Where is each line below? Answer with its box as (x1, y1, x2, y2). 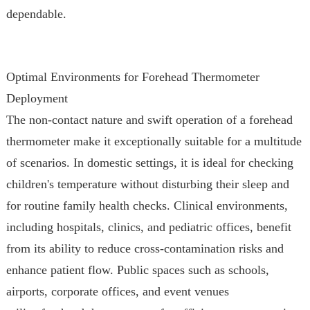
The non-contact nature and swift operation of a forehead (6, 113, 293, 127)
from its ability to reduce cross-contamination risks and (6, 241, 284, 255)
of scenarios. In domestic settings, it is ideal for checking (6, 156, 293, 170)
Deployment (6, 91, 68, 105)
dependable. (6, 7, 66, 21)
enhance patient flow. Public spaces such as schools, (6, 263, 269, 277)
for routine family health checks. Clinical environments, (6, 199, 288, 212)
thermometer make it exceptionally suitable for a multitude (6, 134, 302, 148)
